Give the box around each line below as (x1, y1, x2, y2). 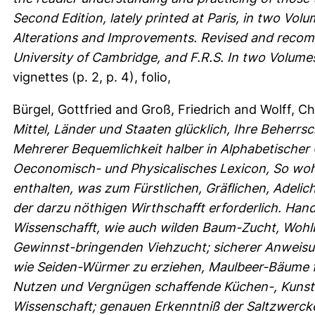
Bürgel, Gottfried (13, 101, 112, 117)
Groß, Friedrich (141, 101, 231, 117)
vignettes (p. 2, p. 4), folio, (13, 69, 171, 84)
